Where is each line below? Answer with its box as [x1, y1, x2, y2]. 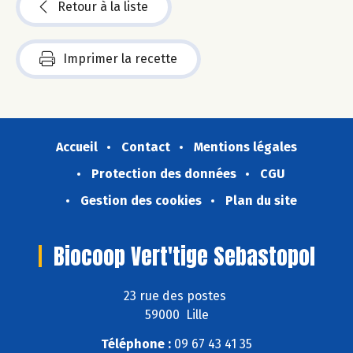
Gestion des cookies [80, 192, 202, 208]
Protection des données [91, 165, 236, 181]
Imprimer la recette [63, 50, 177, 66]
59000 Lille [144, 307, 209, 323]
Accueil [56, 139, 98, 154]
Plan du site [225, 192, 297, 208]
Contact [121, 139, 170, 154]
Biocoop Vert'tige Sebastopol [53, 239, 315, 273]
